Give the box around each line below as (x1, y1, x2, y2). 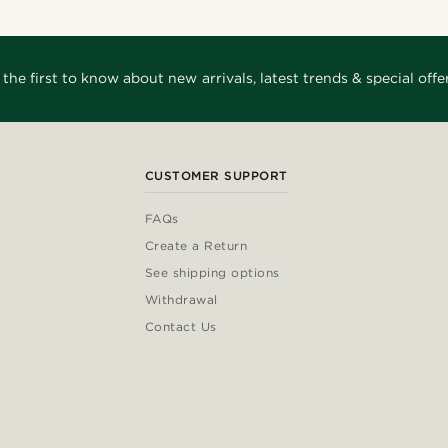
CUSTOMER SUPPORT (144, 167, 288, 183)
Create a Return (144, 237, 248, 253)
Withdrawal (144, 291, 218, 307)
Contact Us (144, 318, 217, 334)
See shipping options (144, 264, 280, 280)
